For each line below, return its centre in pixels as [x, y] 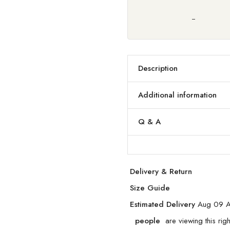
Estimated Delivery [164, 204]
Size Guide [150, 188]
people [146, 221]
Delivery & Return [161, 171]
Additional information [177, 95]
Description [158, 68]
